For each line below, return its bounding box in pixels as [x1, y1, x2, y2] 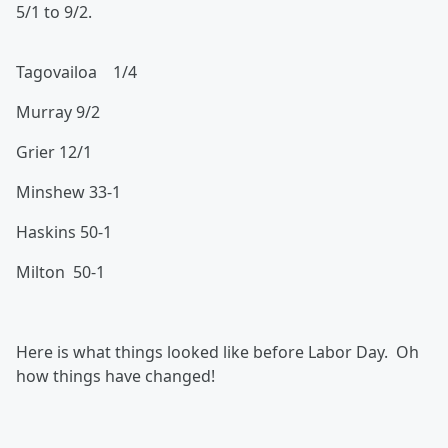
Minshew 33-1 [16, 181, 121, 204]
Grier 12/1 [16, 141, 92, 164]
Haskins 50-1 [16, 221, 112, 244]
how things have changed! [16, 365, 215, 388]
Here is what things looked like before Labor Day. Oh [16, 341, 419, 364]
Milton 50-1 [16, 261, 113, 284]
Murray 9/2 [16, 101, 100, 124]
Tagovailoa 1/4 [16, 61, 141, 84]
